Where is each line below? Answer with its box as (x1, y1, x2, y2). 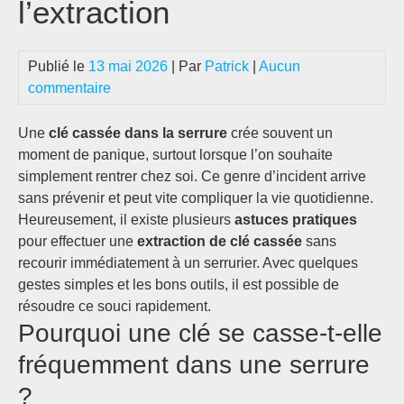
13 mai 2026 (88, 59, 168, 74)
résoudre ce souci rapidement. (18, 298, 211, 314)
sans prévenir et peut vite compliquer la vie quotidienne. (18, 190, 373, 206)
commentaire (28, 80, 111, 96)
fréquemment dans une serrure (18, 351, 370, 379)
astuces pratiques (234, 212, 357, 227)
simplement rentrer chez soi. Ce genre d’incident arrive (18, 169, 366, 184)
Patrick (205, 59, 249, 74)
